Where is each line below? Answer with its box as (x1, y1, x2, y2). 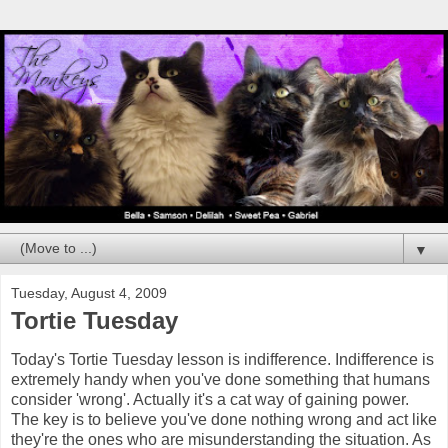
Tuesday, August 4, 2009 (11, 284, 167, 301)
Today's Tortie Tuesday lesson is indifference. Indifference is (11, 351, 434, 369)
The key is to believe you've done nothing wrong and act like (11, 411, 437, 429)
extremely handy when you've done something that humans (11, 371, 430, 389)
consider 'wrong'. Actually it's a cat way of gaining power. (11, 391, 409, 409)
